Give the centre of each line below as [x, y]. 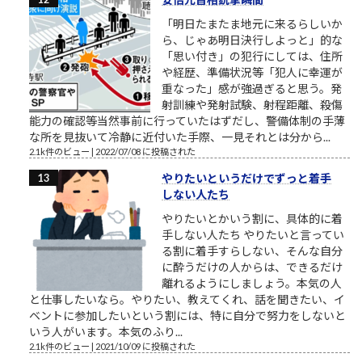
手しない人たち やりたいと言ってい [253, 234]
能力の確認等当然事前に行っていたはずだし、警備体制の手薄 [187, 120]
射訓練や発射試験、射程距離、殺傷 [252, 104]
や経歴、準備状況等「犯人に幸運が [252, 72]
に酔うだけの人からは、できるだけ [252, 267]
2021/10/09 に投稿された [145, 346]
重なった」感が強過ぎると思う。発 [252, 88]
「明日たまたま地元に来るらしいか [252, 23]
